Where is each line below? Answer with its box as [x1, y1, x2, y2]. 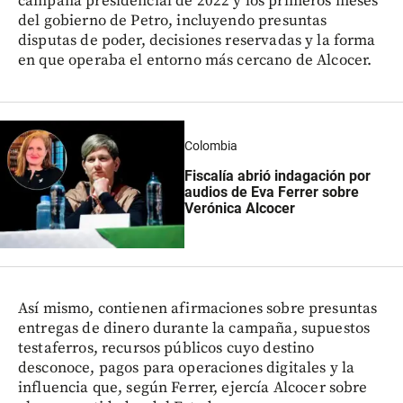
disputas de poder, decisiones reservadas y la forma [18, 31, 376, 51]
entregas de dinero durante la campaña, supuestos [18, 318, 371, 338]
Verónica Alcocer [184, 199, 295, 217]
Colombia [184, 138, 237, 153]
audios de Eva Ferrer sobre [184, 183, 359, 201]
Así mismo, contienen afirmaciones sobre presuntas [18, 298, 378, 318]
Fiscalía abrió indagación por [184, 166, 371, 184]
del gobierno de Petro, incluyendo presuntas [18, 11, 327, 31]
